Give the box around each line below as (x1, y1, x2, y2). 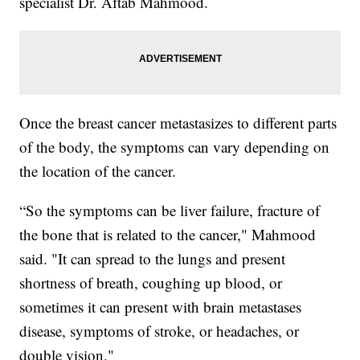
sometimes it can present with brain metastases (19, 296, 302, 317)
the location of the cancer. (19, 160, 177, 181)
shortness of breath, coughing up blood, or (19, 272, 283, 292)
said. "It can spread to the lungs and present (19, 247, 286, 268)
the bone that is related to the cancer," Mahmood (19, 223, 317, 244)
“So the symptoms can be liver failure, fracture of (19, 199, 321, 220)
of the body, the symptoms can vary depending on (19, 136, 330, 157)
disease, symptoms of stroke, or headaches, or (19, 320, 300, 341)
